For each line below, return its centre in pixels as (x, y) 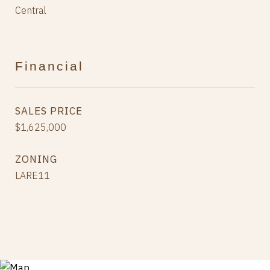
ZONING (36, 159)
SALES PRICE (49, 111)
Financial (49, 66)
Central (31, 11)
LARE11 (33, 176)
